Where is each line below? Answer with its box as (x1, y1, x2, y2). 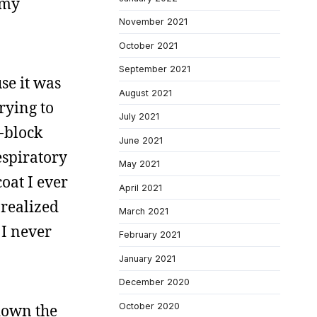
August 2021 (119, 87, 172, 98)
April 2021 (119, 182, 162, 193)
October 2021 (119, 40, 178, 51)
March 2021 (119, 205, 168, 217)
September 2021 (119, 64, 190, 75)
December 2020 (119, 277, 190, 288)
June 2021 (119, 134, 163, 146)
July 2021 (119, 111, 159, 122)
